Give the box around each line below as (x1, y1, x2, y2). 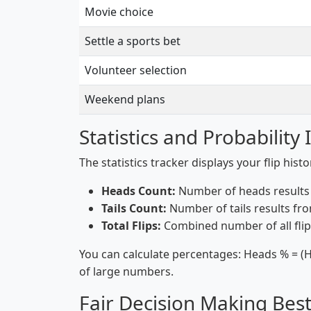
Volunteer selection (85, 62, 187, 78)
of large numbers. (79, 264, 174, 279)
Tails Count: (101, 201, 167, 216)
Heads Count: (101, 183, 176, 199)
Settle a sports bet (85, 33, 180, 49)
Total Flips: (101, 218, 161, 233)
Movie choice (85, 4, 153, 19)
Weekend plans (85, 92, 165, 107)
